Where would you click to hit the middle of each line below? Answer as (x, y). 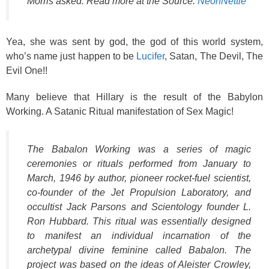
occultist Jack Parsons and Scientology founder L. (139, 207)
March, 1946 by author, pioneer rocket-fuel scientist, (139, 178)
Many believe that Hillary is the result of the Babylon (134, 97)
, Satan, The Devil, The (214, 56)
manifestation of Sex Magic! (175, 111)
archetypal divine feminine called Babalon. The (139, 250)
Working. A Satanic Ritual (61, 111)
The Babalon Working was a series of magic (139, 150)
